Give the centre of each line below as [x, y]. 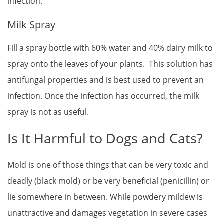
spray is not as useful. [48, 112]
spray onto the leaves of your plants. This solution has [110, 64]
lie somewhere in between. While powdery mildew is [105, 197]
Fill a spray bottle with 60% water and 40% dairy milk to [110, 48]
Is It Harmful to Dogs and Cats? [105, 138]
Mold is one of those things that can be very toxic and [108, 165]
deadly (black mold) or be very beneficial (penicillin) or [108, 181]
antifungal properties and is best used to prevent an [106, 80]
